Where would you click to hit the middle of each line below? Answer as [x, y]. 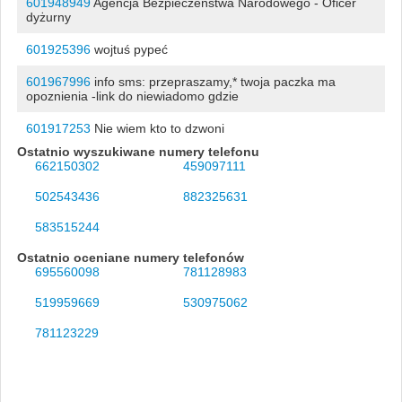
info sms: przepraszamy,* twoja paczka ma [213, 81]
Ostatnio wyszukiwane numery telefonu [138, 151]
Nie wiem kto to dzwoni [157, 128]
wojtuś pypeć [129, 49]
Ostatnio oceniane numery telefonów [130, 257]
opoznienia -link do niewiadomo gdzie [132, 96]
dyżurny [48, 17]
